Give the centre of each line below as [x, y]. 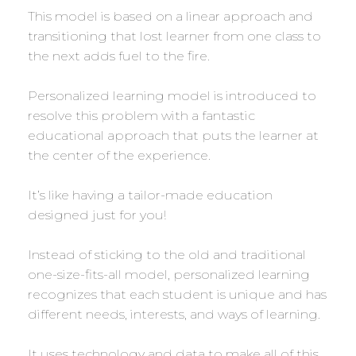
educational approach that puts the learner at [173, 136]
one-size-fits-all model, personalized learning [169, 275]
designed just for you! [97, 215]
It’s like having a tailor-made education [150, 195]
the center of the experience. [119, 156]
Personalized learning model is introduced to [172, 96]
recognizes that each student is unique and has [177, 295]
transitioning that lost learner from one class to [174, 37]
